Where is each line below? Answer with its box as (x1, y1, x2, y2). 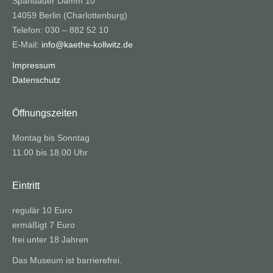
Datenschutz (12, 75, 60, 85)
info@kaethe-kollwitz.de (41, 40, 133, 50)
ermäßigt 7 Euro (12, 220, 75, 230)
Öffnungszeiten (12, 108, 77, 119)
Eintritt (12, 180, 40, 191)
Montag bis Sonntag (12, 133, 90, 143)
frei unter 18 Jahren (12, 235, 88, 245)
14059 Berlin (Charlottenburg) (12, 10, 127, 21)
